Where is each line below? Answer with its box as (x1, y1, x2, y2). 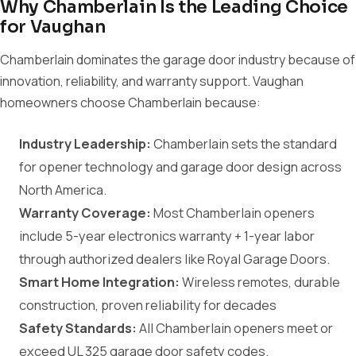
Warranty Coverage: (19, 204, 151, 222)
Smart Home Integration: (19, 273, 180, 291)
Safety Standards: (19, 319, 137, 337)
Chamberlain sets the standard (151, 135, 337, 153)
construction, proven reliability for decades (19, 296, 277, 314)
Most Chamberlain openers (151, 204, 315, 222)
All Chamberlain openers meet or (137, 319, 333, 337)
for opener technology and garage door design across (19, 158, 342, 176)
